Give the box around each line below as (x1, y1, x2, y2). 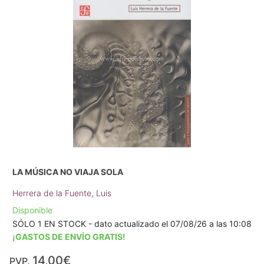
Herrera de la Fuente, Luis (12, 187, 111, 198)
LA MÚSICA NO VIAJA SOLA (12, 166, 123, 177)
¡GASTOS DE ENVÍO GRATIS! (12, 231, 126, 242)
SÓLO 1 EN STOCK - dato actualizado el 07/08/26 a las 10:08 (12, 218, 252, 229)
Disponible (12, 204, 52, 215)
